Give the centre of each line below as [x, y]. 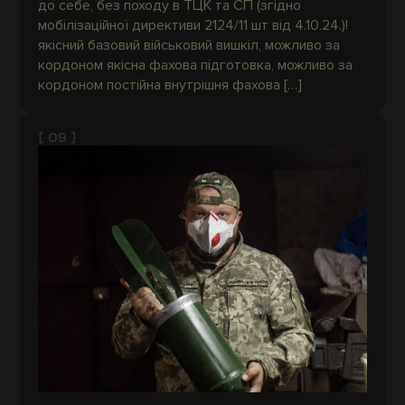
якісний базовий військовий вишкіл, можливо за [189, 46]
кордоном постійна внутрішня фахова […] [170, 85]
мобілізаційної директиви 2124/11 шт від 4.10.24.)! [193, 26]
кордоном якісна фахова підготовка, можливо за [196, 66]
